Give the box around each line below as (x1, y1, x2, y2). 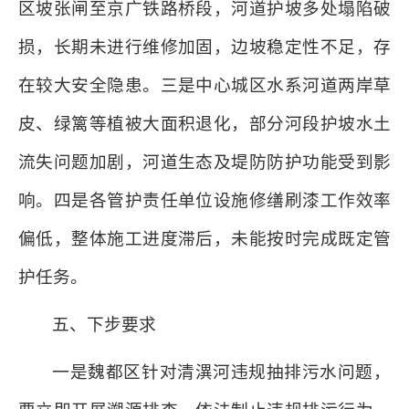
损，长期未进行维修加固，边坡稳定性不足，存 (18, 37, 391, 57)
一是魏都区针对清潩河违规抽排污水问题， (52, 362, 391, 382)
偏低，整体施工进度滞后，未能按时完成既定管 (18, 229, 391, 248)
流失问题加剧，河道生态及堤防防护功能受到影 (18, 152, 391, 172)
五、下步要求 (52, 315, 157, 334)
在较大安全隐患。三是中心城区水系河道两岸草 (18, 76, 391, 95)
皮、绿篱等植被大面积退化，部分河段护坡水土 (18, 114, 391, 133)
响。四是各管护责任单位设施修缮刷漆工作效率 (18, 191, 391, 210)
